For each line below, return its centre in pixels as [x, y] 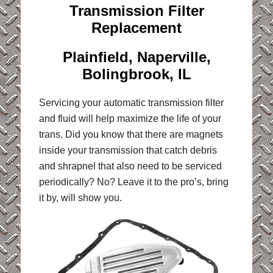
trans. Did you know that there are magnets [131, 134]
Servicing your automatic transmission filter [131, 102]
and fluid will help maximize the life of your [130, 118]
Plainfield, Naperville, [136, 57]
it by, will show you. [80, 197]
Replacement [136, 27]
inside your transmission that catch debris [128, 150]
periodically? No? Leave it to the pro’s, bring [133, 182]
